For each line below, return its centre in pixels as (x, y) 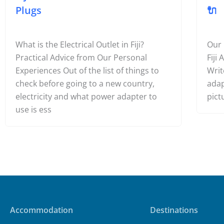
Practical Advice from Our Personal (81, 57)
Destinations (174, 210)
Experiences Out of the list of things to (87, 70)
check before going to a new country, (85, 83)
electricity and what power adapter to (86, 96)
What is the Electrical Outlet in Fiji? (80, 44)
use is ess (33, 109)
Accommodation (41, 210)
